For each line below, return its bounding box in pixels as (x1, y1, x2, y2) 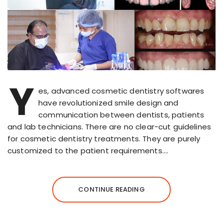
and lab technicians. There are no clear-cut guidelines (7, 121, 212, 132)
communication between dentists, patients (38, 109, 205, 120)
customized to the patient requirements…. (7, 145, 168, 156)
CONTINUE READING (78, 184, 145, 194)
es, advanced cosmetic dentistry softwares (38, 85, 205, 96)
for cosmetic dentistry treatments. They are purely (7, 133, 201, 144)
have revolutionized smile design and (38, 97, 179, 108)
